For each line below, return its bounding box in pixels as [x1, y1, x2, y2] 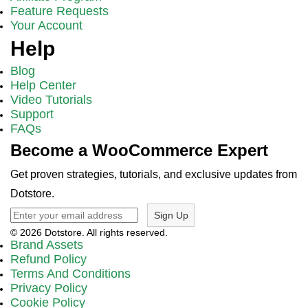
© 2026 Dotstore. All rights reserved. [10, 227, 168, 239]
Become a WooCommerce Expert [10, 141, 268, 160]
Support [10, 107, 54, 122]
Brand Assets [10, 238, 83, 252]
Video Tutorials [10, 93, 92, 107]
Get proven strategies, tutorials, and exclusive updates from [10, 168, 297, 181]
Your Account [10, 19, 82, 33]
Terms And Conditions [10, 267, 131, 281]
